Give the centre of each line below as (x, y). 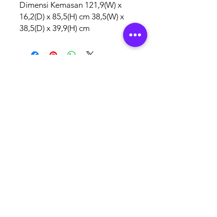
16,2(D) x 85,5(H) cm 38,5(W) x (72, 16)
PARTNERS (78, 97)
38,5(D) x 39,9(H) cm (54, 28)
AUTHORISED (78, 77)
